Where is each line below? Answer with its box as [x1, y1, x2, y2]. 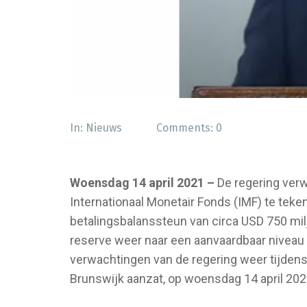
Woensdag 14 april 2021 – [70, 175, 214, 191]
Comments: [156, 121, 216, 135]
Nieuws [86, 121, 122, 135]
